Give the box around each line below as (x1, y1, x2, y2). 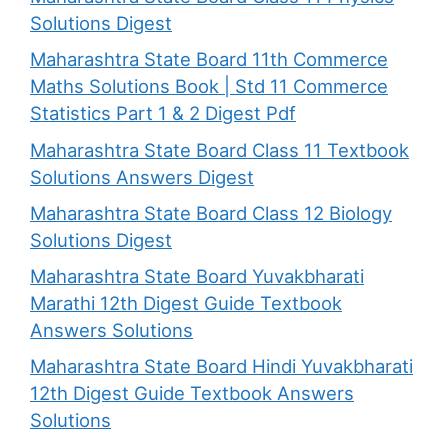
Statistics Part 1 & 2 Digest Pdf (30, 102, 296, 125)
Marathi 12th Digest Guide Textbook (30, 292, 342, 315)
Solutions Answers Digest (30, 165, 254, 188)
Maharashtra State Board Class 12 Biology (30, 201, 392, 224)
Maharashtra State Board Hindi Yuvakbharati (30, 355, 413, 378)
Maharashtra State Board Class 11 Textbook (30, 138, 409, 161)
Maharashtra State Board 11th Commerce (30, 48, 388, 71)
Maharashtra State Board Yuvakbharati (30, 265, 364, 288)
